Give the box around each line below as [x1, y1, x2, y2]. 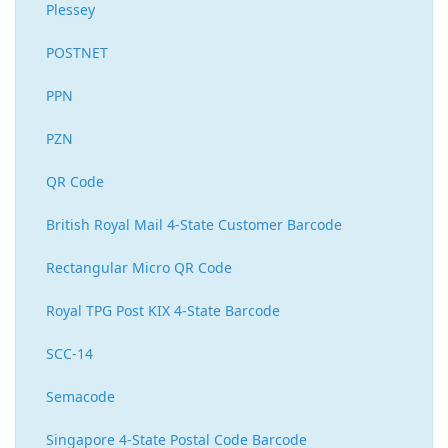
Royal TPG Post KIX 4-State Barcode [46, 301, 280, 321]
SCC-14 [46, 344, 93, 364]
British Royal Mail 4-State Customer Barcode [46, 215, 342, 235]
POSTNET [46, 43, 108, 63]
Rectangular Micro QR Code [46, 258, 232, 278]
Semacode [46, 387, 115, 407]
